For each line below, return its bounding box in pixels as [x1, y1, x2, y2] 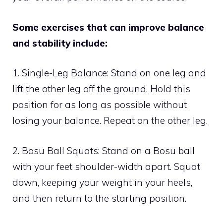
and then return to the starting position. [12, 192, 186, 204]
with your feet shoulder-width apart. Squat [12, 160, 200, 172]
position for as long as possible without [12, 99, 187, 111]
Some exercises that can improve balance [12, 21, 204, 33]
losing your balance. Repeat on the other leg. [12, 114, 208, 127]
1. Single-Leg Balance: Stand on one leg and [12, 67, 206, 79]
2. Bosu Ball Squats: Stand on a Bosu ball [12, 144, 195, 157]
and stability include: [12, 37, 108, 49]
